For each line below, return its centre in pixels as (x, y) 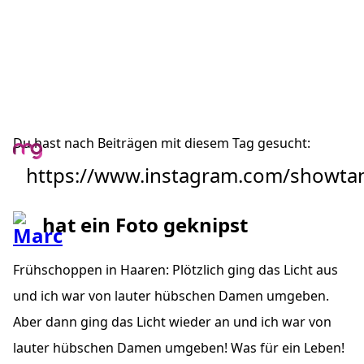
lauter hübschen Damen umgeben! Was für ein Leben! (179, 347)
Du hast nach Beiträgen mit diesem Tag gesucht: (162, 143)
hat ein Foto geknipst (145, 224)
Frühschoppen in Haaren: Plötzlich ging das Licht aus (175, 269)
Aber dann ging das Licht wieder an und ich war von (172, 321)
